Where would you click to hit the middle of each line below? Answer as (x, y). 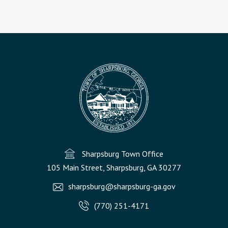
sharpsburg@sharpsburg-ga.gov (122, 186)
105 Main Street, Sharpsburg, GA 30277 (114, 167)
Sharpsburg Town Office (123, 154)
